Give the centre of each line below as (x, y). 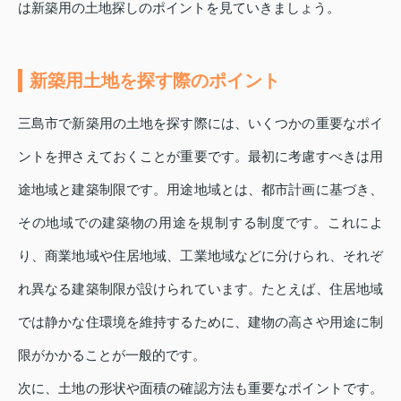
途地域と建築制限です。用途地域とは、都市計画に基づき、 (200, 190)
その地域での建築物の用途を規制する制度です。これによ (200, 223)
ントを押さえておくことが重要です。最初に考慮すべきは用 (200, 157)
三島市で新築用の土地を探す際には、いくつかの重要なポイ (200, 124)
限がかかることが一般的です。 (112, 355)
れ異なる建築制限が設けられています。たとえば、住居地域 (200, 289)
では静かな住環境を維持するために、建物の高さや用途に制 (200, 322)
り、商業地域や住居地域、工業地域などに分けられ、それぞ (200, 256)
